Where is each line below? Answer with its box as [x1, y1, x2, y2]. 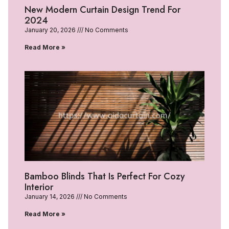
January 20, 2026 [25, 26, 77, 34]
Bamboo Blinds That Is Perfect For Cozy [25, 169, 185, 183]
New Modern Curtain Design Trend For [25, 3, 180, 16]
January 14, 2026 [25, 192, 76, 200]
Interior [25, 180, 53, 194]
